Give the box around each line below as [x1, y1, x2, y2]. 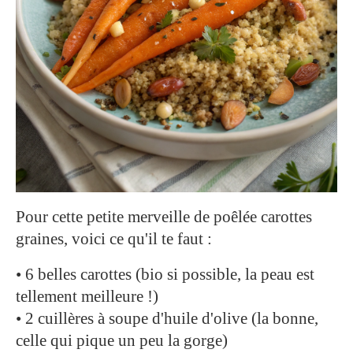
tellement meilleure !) [16, 286, 158, 306]
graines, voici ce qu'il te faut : [16, 229, 212, 248]
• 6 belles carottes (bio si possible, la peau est [16, 264, 314, 284]
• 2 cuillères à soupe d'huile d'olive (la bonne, [16, 308, 318, 328]
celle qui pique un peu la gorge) [16, 330, 228, 350]
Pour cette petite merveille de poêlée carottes [16, 206, 312, 226]
